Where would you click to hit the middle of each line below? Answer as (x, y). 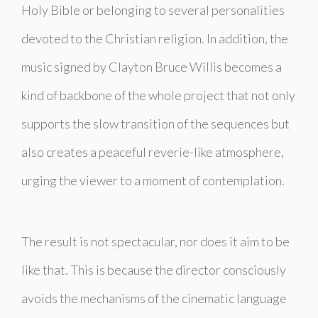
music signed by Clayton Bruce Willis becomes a (152, 66)
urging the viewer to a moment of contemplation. (153, 180)
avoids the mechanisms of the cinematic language (154, 298)
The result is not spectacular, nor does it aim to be (155, 241)
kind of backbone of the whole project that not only (158, 95)
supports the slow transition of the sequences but (155, 123)
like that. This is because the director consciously (154, 269)
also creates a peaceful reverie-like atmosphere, (153, 152)
